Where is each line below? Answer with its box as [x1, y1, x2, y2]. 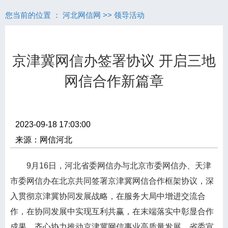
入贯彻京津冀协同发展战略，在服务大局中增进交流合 [10, 192, 206, 201]
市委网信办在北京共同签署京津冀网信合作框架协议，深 [10, 177, 214, 185]
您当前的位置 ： [5, 11, 63, 19]
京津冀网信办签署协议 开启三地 [12, 53, 216, 69]
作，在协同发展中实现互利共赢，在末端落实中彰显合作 [10, 207, 214, 216]
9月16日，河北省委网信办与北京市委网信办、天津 [10, 161, 211, 170]
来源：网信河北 [15, 135, 72, 144]
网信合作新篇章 [64, 73, 164, 89]
